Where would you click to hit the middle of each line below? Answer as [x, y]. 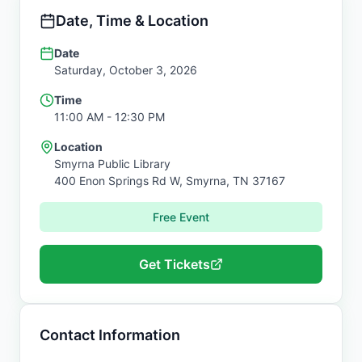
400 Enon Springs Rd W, [120, 181]
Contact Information [110, 335]
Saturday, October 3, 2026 [126, 70]
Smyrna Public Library [112, 164]
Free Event [181, 217]
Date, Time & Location [132, 21]
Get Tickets [175, 264]
